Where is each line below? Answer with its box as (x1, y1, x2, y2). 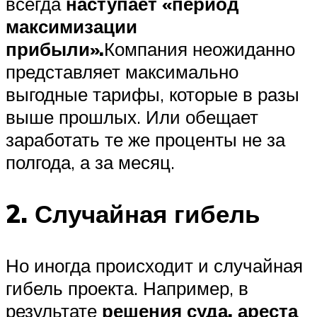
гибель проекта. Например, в (6, 277, 248, 300)
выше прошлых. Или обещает (6, 105, 258, 129)
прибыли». (6, 38, 104, 61)
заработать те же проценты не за (6, 128, 285, 151)
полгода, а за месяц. (6, 151, 175, 174)
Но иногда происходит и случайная (6, 254, 303, 277)
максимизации (6, 15, 137, 38)
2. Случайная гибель (6, 198, 260, 230)
